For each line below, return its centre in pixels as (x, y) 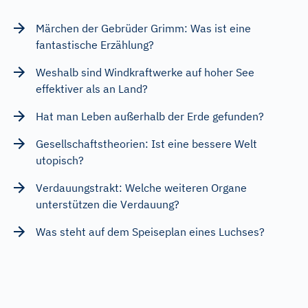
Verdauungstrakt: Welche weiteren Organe (141, 187)
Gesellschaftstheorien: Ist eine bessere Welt (146, 143)
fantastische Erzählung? (95, 44)
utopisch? (60, 160)
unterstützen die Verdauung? (108, 204)
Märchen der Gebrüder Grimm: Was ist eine (143, 28)
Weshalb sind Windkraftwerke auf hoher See (145, 72)
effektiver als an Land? (92, 88)
